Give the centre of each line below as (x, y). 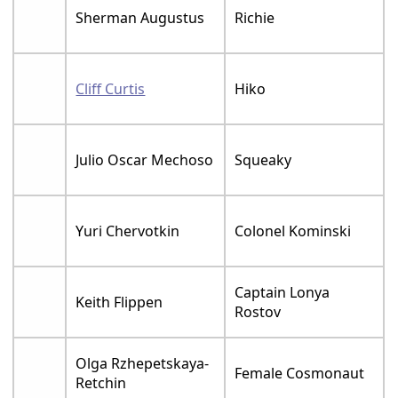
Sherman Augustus (140, 17)
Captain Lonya (283, 292)
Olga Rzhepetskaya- (143, 363)
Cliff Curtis (111, 88)
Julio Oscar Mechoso (145, 159)
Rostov (258, 311)
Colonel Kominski (293, 231)
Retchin (101, 382)
